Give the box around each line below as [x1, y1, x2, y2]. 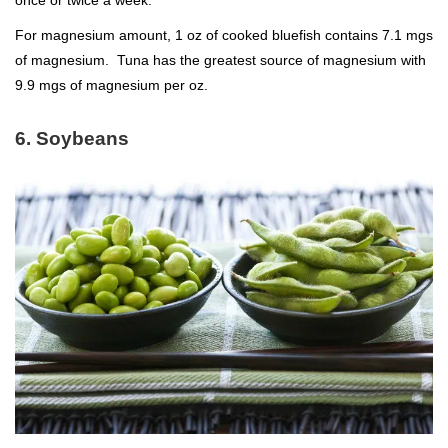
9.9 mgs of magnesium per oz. [15, 76, 208, 93]
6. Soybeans [15, 127, 129, 149]
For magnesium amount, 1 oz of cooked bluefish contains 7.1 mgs [15, 26, 433, 43]
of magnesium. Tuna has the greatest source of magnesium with [15, 51, 426, 68]
